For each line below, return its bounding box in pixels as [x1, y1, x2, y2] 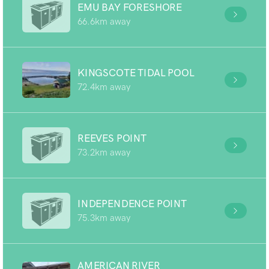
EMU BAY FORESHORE [77, 1, 183, 13]
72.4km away [77, 82, 130, 92]
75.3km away [77, 213, 130, 223]
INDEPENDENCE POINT [77, 198, 187, 210]
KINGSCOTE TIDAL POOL [77, 67, 195, 79]
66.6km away [77, 16, 130, 27]
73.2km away [77, 147, 130, 158]
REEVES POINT [77, 132, 147, 144]
